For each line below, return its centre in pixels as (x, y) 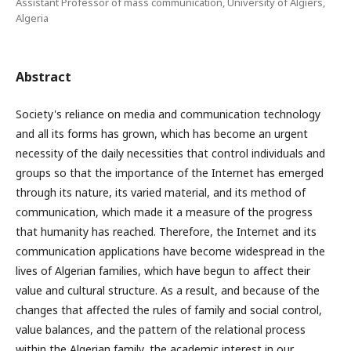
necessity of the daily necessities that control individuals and (170, 153)
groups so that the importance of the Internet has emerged (170, 173)
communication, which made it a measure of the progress (164, 212)
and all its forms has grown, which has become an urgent (162, 134)
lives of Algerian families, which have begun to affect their (163, 271)
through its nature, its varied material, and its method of (161, 192)
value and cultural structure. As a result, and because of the (168, 290)
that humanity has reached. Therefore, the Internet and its (166, 232)
